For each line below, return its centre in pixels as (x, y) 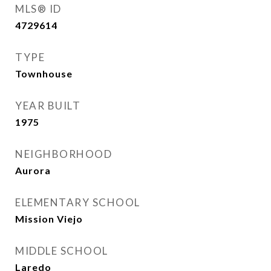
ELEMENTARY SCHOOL (78, 202)
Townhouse (44, 73)
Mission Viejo (49, 219)
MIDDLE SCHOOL (62, 251)
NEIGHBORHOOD (64, 154)
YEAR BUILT (48, 106)
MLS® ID (38, 9)
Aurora (33, 170)
